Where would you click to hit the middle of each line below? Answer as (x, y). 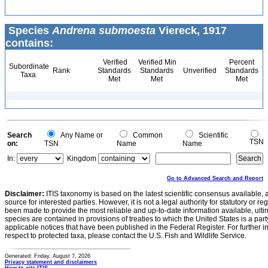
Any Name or (80, 135)
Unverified (199, 71)
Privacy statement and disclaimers (51, 262)
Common (146, 135)
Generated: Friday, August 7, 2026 (48, 256)
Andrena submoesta (104, 31)
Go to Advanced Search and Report (215, 178)
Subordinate (28, 66)
